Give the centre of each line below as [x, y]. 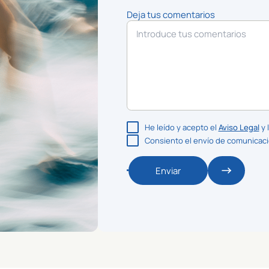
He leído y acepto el [181, 127]
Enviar [168, 170]
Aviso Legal [239, 127]
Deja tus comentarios [171, 14]
